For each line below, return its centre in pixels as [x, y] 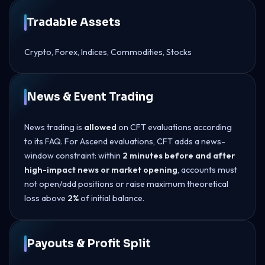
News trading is [54, 127]
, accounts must [207, 169]
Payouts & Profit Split [89, 243]
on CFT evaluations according [174, 127]
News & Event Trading [90, 96]
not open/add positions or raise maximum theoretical [126, 184]
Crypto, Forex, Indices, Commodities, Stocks [108, 52]
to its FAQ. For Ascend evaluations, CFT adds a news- [125, 141]
